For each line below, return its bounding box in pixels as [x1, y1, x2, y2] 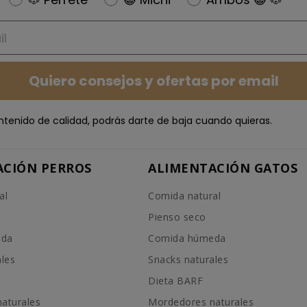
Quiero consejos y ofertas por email [28, 71, 279, 91]
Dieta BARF [148, 273, 204, 287]
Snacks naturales [148, 252, 229, 266]
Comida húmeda [148, 231, 226, 245]
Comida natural [148, 188, 221, 202]
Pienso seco [148, 210, 206, 223]
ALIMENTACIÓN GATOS [148, 159, 298, 176]
